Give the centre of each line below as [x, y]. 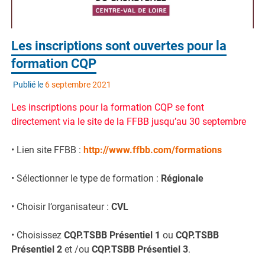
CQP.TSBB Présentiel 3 [140, 249]
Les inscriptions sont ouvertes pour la [119, 46]
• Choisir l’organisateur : [62, 206]
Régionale [182, 178]
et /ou [77, 249]
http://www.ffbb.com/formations [153, 150]
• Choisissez [38, 235]
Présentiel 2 [37, 249]
